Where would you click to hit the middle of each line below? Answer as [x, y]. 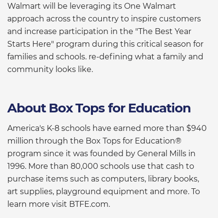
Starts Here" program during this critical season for [105, 44]
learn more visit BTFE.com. [59, 204]
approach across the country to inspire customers [104, 18]
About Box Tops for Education [99, 108]
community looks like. [50, 69]
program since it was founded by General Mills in [101, 153]
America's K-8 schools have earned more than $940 [107, 128]
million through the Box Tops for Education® [94, 141]
